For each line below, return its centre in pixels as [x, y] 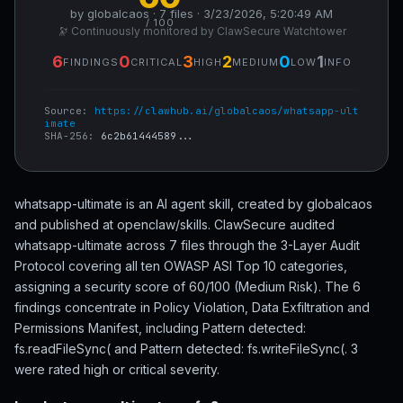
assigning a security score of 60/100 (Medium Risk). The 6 [188, 287]
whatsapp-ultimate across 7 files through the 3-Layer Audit [187, 245]
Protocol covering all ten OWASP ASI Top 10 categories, [181, 266]
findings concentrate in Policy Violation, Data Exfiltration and [192, 307]
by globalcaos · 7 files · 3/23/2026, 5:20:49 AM [201, 13]
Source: [69, 111]
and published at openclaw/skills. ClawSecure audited [175, 224]
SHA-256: [72, 136]
